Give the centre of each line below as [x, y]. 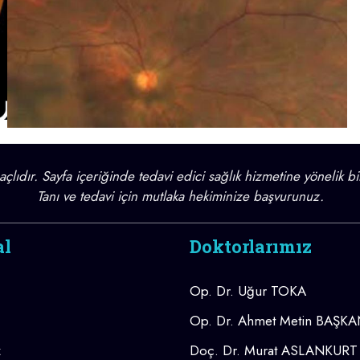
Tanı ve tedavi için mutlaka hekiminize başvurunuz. [180, 196]
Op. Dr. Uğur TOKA [248, 290]
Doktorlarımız [251, 246]
